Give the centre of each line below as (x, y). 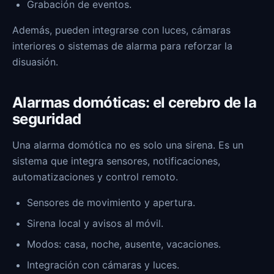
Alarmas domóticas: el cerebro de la (134, 102)
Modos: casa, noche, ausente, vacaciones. (124, 244)
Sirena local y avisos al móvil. (95, 223)
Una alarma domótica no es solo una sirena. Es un (128, 145)
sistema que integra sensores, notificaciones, (116, 161)
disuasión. (35, 62)
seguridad (47, 119)
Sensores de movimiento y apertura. (111, 202)
